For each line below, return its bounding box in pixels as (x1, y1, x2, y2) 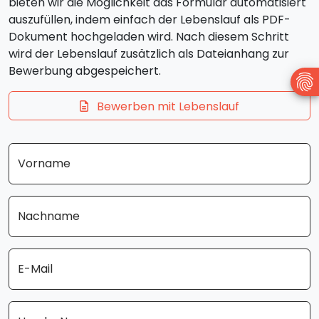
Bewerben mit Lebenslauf (94, 98, 239, 115)
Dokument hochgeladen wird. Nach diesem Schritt (9, 28, 289, 45)
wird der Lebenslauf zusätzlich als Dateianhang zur (9, 46, 289, 62)
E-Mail (18, 261, 53, 278)
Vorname (18, 155, 70, 172)
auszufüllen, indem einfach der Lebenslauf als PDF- (9, 11, 291, 28)
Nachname (18, 208, 80, 225)
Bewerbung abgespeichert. (9, 63, 161, 79)
